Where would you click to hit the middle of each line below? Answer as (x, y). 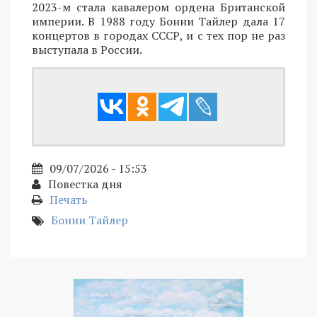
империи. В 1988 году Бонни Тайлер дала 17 (158, 21)
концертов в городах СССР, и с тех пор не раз (158, 35)
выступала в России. (87, 49)
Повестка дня (85, 184)
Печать (69, 199)
